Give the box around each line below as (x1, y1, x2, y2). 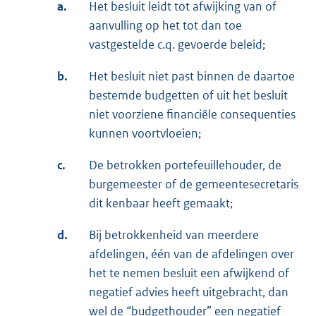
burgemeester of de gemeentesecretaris (89, 176, 298, 192)
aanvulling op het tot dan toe (89, 17, 242, 33)
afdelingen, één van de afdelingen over (89, 245, 294, 262)
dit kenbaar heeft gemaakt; (89, 195, 233, 211)
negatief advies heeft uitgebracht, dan (89, 284, 288, 300)
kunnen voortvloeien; (89, 125, 201, 141)
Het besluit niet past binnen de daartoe (89, 68, 295, 84)
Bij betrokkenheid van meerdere (89, 226, 259, 243)
